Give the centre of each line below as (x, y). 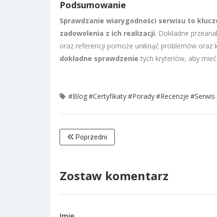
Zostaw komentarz (114, 175)
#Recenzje (172, 96)
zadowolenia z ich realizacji (107, 33)
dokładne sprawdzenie (99, 58)
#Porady (141, 96)
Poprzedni (91, 137)
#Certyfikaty (108, 96)
